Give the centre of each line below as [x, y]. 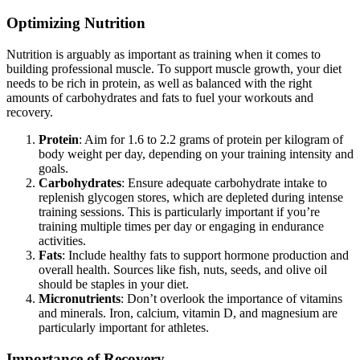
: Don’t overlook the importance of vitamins [231, 299]
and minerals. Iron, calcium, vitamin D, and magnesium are [188, 313]
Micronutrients [80, 299]
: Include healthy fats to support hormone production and [205, 256]
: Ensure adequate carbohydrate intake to [224, 183]
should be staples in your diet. [114, 284]
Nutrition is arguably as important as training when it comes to [164, 55]
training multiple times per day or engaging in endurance [181, 227]
